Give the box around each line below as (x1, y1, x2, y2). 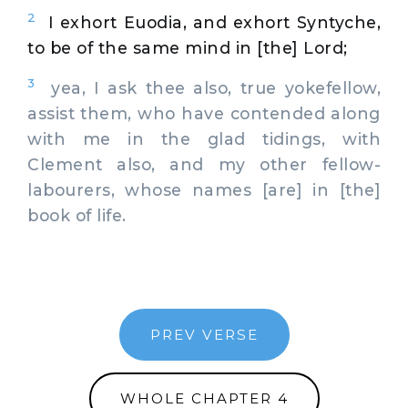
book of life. (27, 205, 127, 225)
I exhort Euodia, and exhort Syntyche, (47, 12, 382, 32)
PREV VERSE (149, 325, 259, 343)
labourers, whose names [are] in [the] (27, 179, 381, 199)
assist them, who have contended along (27, 103, 381, 123)
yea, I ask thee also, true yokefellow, (35, 77, 381, 97)
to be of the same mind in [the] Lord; (27, 37, 348, 57)
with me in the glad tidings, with (27, 128, 381, 148)
